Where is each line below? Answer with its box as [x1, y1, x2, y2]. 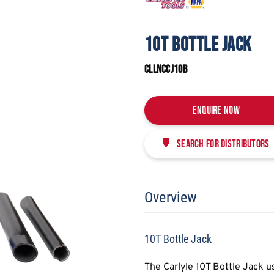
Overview [144, 188, 198, 206]
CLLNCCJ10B [144, 62, 187, 76]
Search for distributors [176, 137, 270, 150]
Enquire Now [192, 103, 240, 117]
